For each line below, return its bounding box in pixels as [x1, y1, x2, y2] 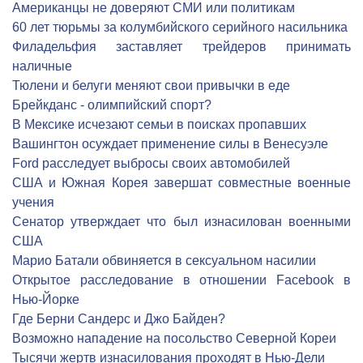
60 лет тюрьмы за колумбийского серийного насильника [12, 20, 348, 34]
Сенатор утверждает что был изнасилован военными [12, 215, 351, 228]
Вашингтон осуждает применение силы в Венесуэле [12, 137, 328, 151]
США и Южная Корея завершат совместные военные [12, 176, 351, 190]
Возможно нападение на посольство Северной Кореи [12, 331, 336, 345]
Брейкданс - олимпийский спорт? [12, 98, 211, 112]
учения [12, 195, 54, 209]
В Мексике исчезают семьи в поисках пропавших [12, 117, 306, 131]
